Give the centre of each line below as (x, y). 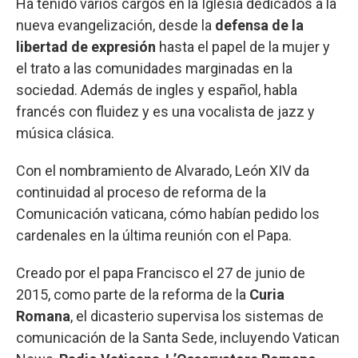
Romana (43, 316)
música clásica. (65, 133)
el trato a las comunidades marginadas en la (154, 68)
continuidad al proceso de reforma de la (141, 192)
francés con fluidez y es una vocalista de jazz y (165, 111)
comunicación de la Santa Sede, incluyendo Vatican (178, 337)
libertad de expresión (86, 46)
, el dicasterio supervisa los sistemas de (197, 316)
